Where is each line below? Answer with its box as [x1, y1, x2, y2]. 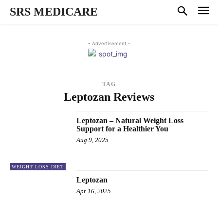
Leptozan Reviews [64, 90, 154, 103]
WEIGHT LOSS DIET [12, 163, 64, 169]
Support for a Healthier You [76, 124, 169, 133]
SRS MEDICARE [10, 5, 98, 18]
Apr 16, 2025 [76, 187, 111, 195]
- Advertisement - [88, 40, 130, 46]
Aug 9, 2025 [76, 136, 109, 144]
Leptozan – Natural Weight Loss [76, 116, 184, 125]
